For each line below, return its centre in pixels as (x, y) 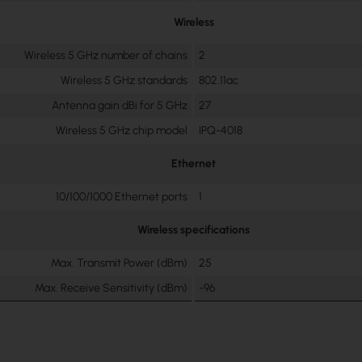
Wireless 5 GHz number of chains (106, 56)
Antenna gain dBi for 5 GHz (120, 106)
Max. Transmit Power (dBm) (120, 263)
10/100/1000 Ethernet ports (122, 197)
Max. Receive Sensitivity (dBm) (112, 288)
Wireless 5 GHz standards (124, 81)
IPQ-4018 (221, 131)
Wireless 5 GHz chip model (122, 131)
